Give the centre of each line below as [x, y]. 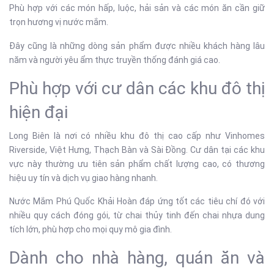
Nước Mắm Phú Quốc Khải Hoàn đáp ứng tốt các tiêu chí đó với [137, 201]
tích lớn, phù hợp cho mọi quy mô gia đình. [91, 229]
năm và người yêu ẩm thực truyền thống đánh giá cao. [115, 60]
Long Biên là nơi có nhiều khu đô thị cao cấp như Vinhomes [137, 136]
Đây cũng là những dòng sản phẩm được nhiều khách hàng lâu [137, 46]
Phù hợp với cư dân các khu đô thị [137, 88]
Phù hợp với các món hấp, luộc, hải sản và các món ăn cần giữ [137, 8]
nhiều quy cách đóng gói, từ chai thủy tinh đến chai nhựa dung [137, 215]
